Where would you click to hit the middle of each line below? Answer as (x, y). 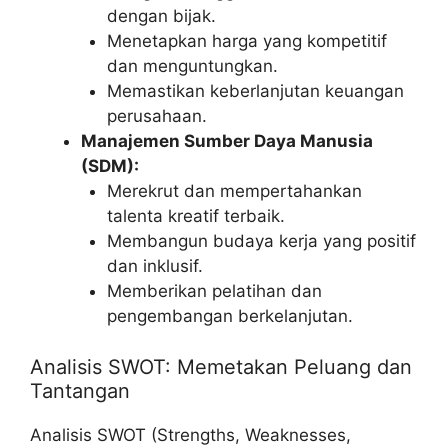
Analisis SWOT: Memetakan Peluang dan (221, 366)
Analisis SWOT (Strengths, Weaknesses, (190, 434)
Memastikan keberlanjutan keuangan (255, 91)
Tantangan (80, 390)
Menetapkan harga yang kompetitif (246, 41)
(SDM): (110, 166)
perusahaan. (156, 116)
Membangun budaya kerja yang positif (261, 241)
